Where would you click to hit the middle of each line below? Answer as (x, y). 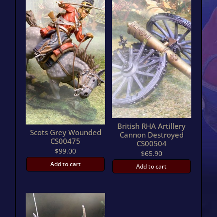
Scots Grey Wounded (65, 132)
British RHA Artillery (152, 126)
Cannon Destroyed (151, 135)
